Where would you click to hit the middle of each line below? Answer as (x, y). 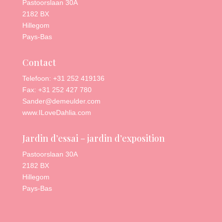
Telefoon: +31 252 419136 (63, 79)
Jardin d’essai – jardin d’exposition (93, 139)
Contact (39, 63)
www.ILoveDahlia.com (56, 113)
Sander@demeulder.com (61, 101)
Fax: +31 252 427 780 (57, 90)
